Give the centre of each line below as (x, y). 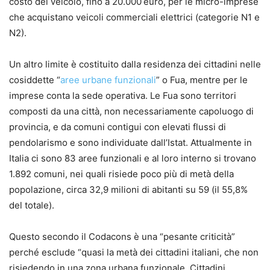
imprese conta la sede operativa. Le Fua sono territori (123, 96)
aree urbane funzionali (108, 80)
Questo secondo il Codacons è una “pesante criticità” (122, 237)
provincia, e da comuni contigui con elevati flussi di (118, 127)
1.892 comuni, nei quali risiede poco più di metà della (121, 174)
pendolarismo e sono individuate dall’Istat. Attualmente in (130, 143)
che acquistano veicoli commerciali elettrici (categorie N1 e (134, 17)
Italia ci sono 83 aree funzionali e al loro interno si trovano (133, 159)
